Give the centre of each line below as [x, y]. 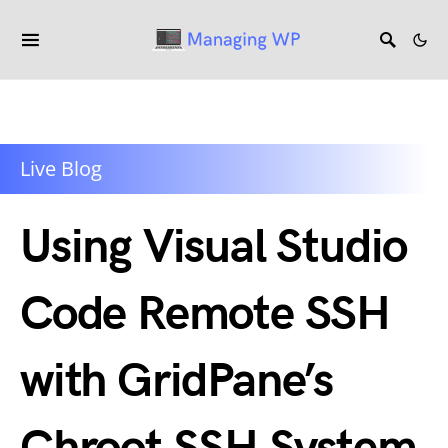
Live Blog [61, 168]
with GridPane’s [176, 381]
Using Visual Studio [214, 247]
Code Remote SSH [205, 314]
